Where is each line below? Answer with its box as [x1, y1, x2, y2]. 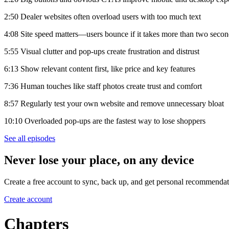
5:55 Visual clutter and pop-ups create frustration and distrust [4, 47, 199, 56]
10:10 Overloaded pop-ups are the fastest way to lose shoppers [4, 116, 205, 125]
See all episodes [4, 133, 55, 143]
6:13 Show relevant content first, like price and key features [4, 64, 195, 73]
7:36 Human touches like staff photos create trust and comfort [4, 81, 202, 90]
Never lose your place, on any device [4, 153, 194, 167]
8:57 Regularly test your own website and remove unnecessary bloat [4, 99, 224, 108]
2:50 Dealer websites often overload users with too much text [4, 12, 201, 21]
